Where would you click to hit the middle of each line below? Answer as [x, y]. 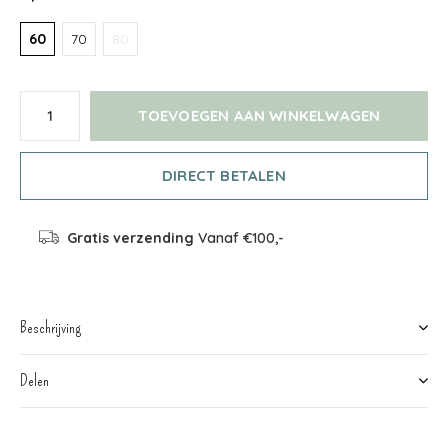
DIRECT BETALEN [224, 175]
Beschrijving [50, 327]
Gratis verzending [130, 237]
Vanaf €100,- [238, 237]
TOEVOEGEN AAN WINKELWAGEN [259, 115]
